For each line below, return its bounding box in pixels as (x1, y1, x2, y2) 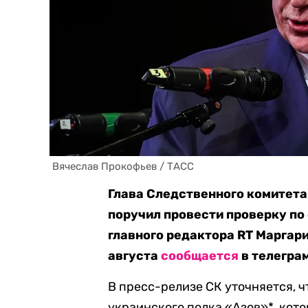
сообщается (161, 248, 239, 263)
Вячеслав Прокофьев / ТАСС (52, 160, 194, 173)
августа (108, 248, 162, 263)
